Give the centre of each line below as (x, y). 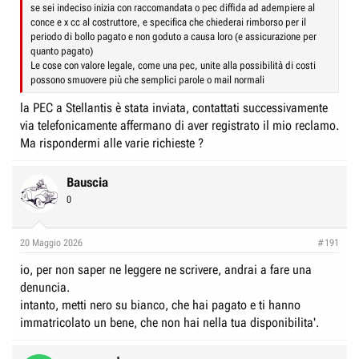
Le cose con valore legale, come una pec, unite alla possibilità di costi (173, 65)
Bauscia (87, 182)
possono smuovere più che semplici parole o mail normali (147, 80)
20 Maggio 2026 (51, 243)
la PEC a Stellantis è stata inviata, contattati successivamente (174, 108)
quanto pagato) (62, 51)
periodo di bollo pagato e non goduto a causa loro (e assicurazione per (173, 36)
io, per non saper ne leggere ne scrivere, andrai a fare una (166, 270)
